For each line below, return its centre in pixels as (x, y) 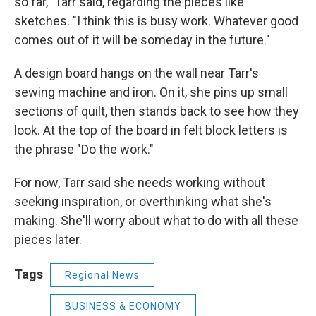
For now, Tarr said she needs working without (140, 183)
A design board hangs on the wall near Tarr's (136, 73)
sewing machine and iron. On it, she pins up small (151, 92)
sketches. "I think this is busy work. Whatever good (156, 21)
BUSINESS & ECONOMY (123, 306)
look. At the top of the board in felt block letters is (151, 130)
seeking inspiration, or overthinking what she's (143, 202)
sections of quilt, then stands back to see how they (157, 111)
